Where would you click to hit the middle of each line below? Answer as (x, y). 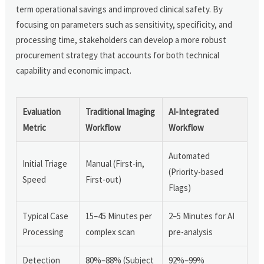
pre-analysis (191, 232)
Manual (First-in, (115, 163)
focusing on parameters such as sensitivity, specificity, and (124, 24)
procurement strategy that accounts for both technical (118, 55)
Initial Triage (45, 163)
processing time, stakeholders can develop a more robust (121, 39)
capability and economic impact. (74, 70)
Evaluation (42, 111)
